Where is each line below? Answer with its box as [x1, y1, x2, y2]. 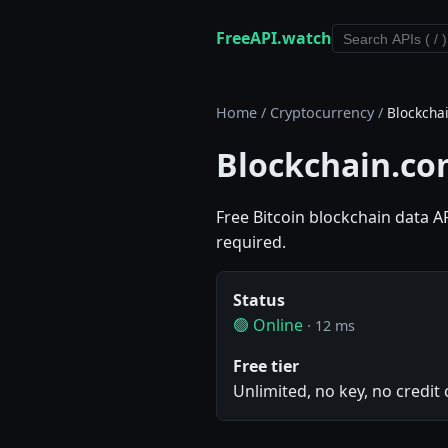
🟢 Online [233, 314, 303, 337]
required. [216, 231, 286, 254]
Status [233, 289, 285, 312]
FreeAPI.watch [216, 27, 332, 50]
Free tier [233, 355, 299, 378]
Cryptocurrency [270, 103, 374, 123]
